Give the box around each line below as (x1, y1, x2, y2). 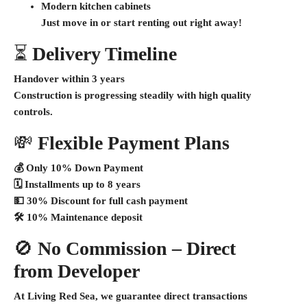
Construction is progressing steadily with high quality (14, 90, 251, 101)
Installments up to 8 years (25, 179, 140, 190)
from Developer (14, 260, 140, 282)
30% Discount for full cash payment (27, 195, 188, 206)
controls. (14, 106, 53, 117)
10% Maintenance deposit (27, 212, 143, 223)
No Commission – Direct (38, 238, 236, 259)
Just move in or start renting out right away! (41, 17, 242, 28)
